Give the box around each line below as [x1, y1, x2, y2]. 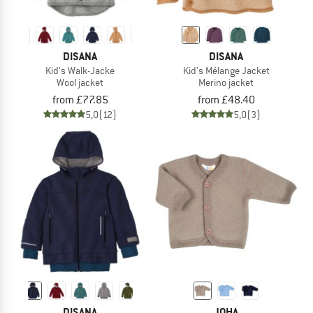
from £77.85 [52, 92, 108, 107]
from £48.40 [197, 92, 255, 107]
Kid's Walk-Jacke [45, 64, 115, 77]
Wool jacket [57, 76, 103, 89]
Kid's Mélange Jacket [182, 64, 270, 77]
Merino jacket [198, 76, 254, 89]
